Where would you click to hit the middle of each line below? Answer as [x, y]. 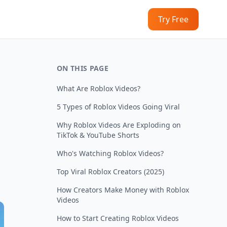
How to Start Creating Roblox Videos [118, 218]
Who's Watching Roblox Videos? [110, 153]
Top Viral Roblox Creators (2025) [110, 172]
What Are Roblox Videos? [99, 88]
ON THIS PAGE [83, 68]
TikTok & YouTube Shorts [98, 135]
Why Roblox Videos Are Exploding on [119, 125]
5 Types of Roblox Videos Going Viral [118, 107]
